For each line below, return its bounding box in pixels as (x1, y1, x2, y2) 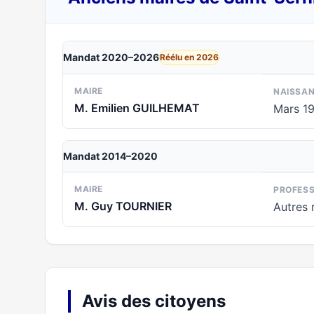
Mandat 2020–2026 (63, 51, 159, 63)
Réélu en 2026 (160, 52, 219, 62)
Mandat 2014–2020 (63, 150, 158, 162)
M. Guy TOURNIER (74, 199, 172, 213)
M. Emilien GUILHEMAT (74, 101, 200, 115)
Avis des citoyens (82, 291, 226, 311)
